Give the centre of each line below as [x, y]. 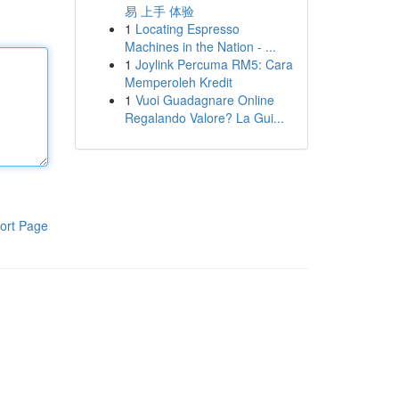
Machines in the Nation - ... [200, 46]
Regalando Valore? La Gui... [204, 118]
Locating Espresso [187, 28]
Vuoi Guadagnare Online [204, 100]
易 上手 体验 [159, 11]
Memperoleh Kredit [178, 82]
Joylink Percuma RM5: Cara [214, 64]
